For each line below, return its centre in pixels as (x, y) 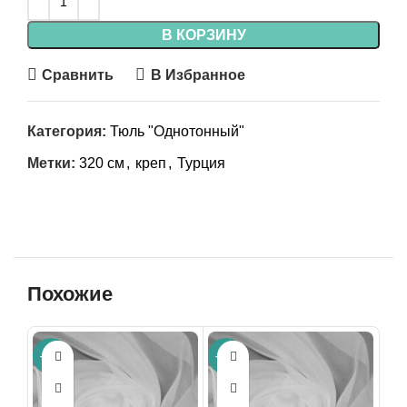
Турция (201, 164)
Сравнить (78, 74)
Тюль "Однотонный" (177, 132)
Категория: (67, 132)
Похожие (70, 294)
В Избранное (198, 74)
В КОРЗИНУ (203, 35)
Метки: (51, 164)
